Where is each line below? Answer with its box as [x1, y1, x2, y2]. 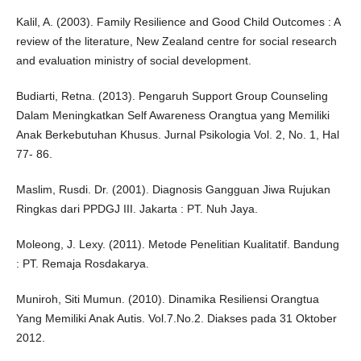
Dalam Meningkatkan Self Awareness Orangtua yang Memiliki [15, 109, 330, 122]
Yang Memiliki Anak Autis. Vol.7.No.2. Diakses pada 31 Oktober [15, 312, 337, 326]
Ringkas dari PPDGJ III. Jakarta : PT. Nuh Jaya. [15, 202, 258, 216]
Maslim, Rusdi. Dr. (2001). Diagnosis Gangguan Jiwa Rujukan [15, 183, 330, 197]
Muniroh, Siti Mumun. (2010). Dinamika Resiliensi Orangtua [15, 293, 319, 306]
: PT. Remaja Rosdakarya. [15, 257, 149, 271]
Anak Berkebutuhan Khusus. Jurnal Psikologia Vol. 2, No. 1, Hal [15, 128, 339, 142]
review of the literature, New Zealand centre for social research [15, 35, 337, 48]
